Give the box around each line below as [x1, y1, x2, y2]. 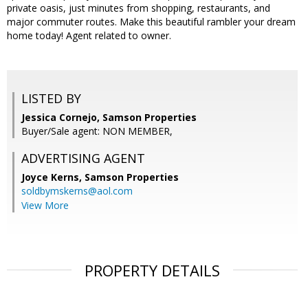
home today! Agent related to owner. [7, 29, 171, 43]
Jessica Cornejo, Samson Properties [21, 111, 197, 124]
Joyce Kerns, [21, 170, 85, 184]
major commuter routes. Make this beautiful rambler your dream [7, 15, 296, 29]
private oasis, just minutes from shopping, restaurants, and [7, 1, 270, 15]
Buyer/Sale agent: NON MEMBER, [21, 124, 173, 138]
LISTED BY [21, 90, 81, 107]
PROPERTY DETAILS [85, 260, 220, 281]
